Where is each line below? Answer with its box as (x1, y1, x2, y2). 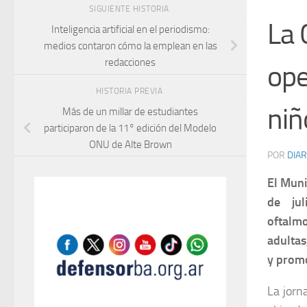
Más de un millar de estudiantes (62, 105, 198, 118)
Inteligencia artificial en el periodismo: (51, 23, 210, 36)
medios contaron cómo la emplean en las (43, 40, 217, 52)
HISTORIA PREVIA (95, 86, 165, 96)
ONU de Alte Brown (88, 138, 172, 151)
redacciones (105, 56, 156, 69)
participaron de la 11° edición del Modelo (44, 121, 217, 134)
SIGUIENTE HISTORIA (88, 4, 172, 14)
